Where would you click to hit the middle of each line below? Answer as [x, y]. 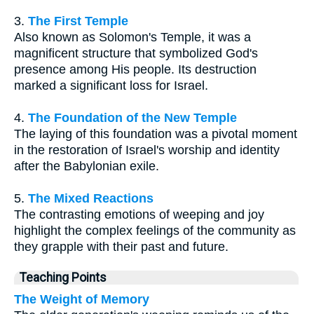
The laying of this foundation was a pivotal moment [156, 134]
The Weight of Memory [82, 299]
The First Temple [78, 21]
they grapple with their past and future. [121, 246]
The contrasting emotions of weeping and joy [139, 214]
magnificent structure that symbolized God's [136, 53]
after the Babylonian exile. [87, 166]
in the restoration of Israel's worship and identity [147, 150]
